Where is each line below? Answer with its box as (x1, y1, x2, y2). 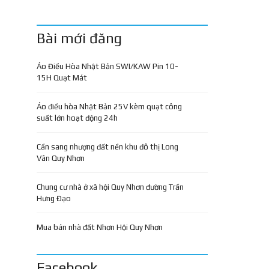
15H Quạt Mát (37, 73, 87, 82)
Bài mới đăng (37, 30, 122, 46)
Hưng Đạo (37, 194, 71, 203)
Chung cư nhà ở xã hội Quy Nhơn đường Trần (37, 183, 184, 192)
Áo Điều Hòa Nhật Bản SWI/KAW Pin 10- (37, 62, 178, 71)
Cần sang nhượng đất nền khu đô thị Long (37, 142, 178, 151)
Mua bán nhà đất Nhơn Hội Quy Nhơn (37, 223, 163, 232)
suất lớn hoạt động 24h (37, 113, 118, 122)
